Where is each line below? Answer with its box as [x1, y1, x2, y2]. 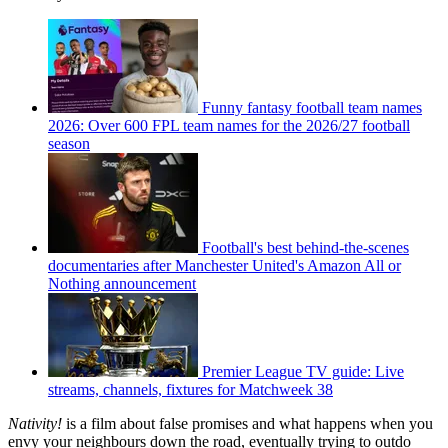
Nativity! [8, 414, 62, 432]
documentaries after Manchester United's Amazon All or [48, 256, 401, 274]
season [48, 134, 90, 152]
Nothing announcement [48, 274, 196, 292]
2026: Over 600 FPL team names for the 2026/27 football [48, 116, 410, 134]
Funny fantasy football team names [202, 98, 422, 116]
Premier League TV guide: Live [202, 362, 404, 380]
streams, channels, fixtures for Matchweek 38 [48, 380, 333, 398]
